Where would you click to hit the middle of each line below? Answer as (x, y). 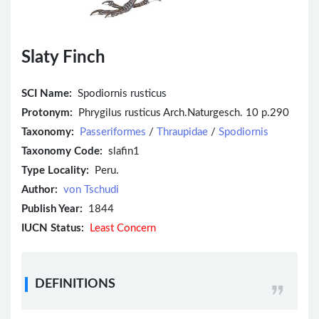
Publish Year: (52, 209)
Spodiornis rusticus (122, 93)
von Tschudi (91, 189)
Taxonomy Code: (62, 151)
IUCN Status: (53, 228)
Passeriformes (113, 132)
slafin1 (121, 151)
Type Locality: (55, 170)
